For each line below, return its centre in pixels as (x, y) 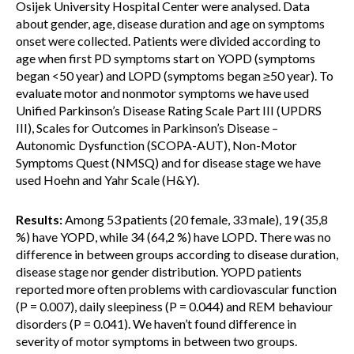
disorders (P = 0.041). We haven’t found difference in (156, 324)
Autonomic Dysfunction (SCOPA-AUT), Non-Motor (156, 145)
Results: (39, 219)
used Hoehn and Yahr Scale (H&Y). (107, 180)
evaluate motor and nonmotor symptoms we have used (162, 93)
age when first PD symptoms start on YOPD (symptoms (166, 58)
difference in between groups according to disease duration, (177, 254)
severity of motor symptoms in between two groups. (156, 341)
